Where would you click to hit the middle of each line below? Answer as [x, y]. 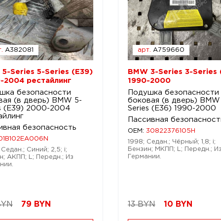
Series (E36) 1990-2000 [172, 108]
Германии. [144, 157]
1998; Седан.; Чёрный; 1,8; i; [171, 142]
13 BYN [141, 204]
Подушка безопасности [173, 92]
